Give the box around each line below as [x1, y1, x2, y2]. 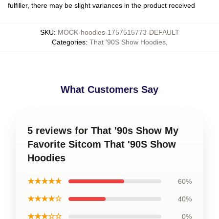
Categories [51, 38, 86, 46]
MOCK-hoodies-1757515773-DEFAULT [57, 28, 179, 36]
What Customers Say [61, 84, 158, 95]
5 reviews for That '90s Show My [27, 125, 178, 136]
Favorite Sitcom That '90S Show [27, 139, 176, 150]
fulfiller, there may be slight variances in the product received [8, 1, 195, 9]
